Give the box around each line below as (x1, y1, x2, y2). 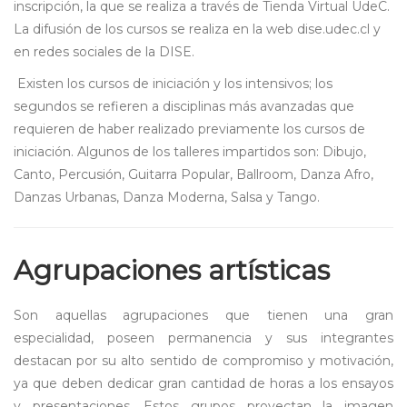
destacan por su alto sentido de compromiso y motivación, (14, 352, 393, 370)
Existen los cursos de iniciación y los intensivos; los (14, 75, 333, 93)
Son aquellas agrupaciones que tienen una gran (14, 307, 393, 324)
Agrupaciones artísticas (14, 253, 330, 288)
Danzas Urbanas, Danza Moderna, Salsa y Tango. (14, 189, 320, 206)
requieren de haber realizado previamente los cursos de (14, 121, 365, 138)
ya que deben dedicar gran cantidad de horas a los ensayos (14, 375, 393, 392)
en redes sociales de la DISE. (14, 44, 194, 61)
